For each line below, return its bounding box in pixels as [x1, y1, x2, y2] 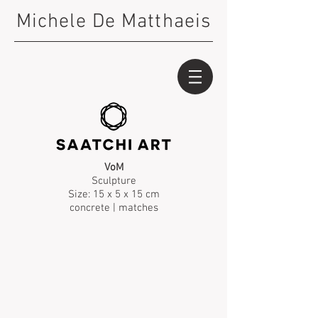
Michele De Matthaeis [16, 10, 212, 34]
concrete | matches [69, 202, 158, 214]
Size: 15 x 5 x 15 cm [67, 188, 160, 201]
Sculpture [91, 175, 136, 187]
